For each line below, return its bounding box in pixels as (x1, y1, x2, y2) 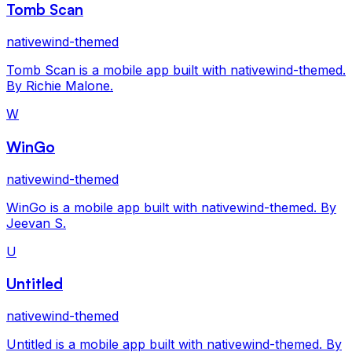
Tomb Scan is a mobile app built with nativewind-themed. (6, 62, 346, 79)
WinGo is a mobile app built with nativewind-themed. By (6, 199, 336, 215)
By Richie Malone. (6, 78, 113, 94)
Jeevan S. (6, 214, 66, 231)
